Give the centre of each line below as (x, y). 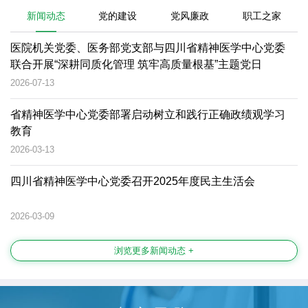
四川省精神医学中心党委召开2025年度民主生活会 (133, 181)
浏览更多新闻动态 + (154, 250)
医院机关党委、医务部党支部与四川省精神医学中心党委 (148, 47)
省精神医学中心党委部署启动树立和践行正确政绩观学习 (148, 114)
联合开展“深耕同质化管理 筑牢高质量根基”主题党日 (136, 64)
